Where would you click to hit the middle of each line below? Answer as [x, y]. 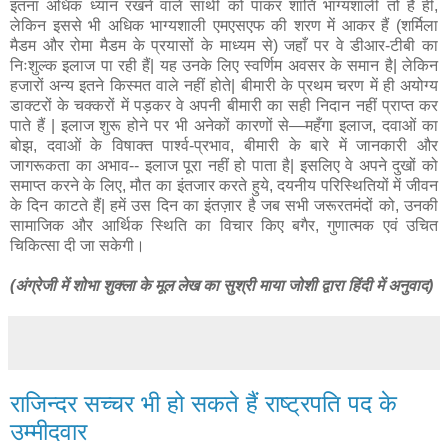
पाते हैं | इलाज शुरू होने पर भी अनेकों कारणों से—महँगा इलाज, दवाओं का [224, 126]
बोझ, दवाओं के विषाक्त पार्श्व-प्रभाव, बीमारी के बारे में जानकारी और [224, 146]
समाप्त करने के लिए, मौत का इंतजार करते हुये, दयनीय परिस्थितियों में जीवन [224, 186]
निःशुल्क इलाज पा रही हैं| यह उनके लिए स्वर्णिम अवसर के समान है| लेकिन [224, 66]
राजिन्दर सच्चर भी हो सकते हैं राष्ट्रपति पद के [203, 404]
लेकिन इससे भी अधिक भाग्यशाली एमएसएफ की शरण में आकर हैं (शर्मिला [224, 26]
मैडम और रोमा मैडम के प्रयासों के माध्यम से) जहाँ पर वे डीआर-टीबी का [224, 46]
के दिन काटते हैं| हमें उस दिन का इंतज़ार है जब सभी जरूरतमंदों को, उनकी [224, 206]
